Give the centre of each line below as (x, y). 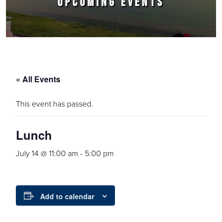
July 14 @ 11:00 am (47, 153)
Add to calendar (67, 196)
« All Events (38, 79)
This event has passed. (55, 104)
